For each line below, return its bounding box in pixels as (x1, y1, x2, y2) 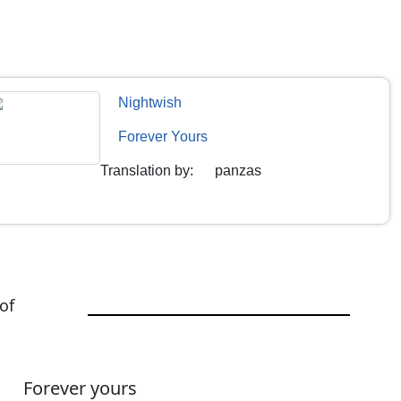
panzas (215, 162, 262, 178)
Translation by (100, 162, 191, 178)
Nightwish (118, 94, 183, 110)
